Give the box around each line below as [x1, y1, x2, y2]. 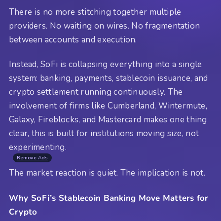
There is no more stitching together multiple [9, 6, 182, 18]
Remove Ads [17, 154, 48, 162]
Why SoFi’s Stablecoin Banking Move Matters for [9, 192, 209, 204]
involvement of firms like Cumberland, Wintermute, [9, 100, 207, 112]
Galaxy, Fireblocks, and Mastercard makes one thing [9, 114, 207, 126]
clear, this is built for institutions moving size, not [9, 128, 199, 140]
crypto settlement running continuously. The [9, 86, 183, 98]
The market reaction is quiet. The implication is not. [9, 167, 205, 179]
